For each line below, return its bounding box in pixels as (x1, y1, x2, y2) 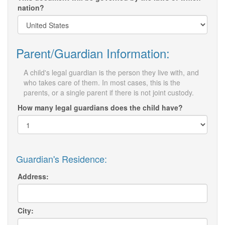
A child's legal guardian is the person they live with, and (24, 67, 199, 78)
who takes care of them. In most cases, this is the (24, 77, 180, 88)
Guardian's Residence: (16, 152, 107, 166)
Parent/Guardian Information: (16, 44, 170, 62)
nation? (18, 3, 44, 13)
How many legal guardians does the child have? (18, 102, 183, 113)
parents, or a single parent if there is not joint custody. (24, 87, 194, 98)
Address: (18, 171, 49, 182)
